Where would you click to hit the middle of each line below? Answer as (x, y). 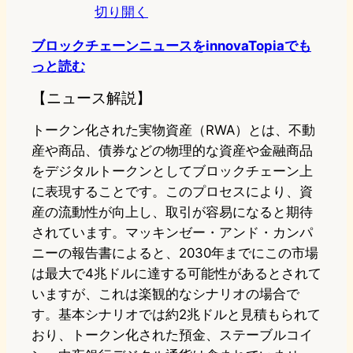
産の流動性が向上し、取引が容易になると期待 (172, 212)
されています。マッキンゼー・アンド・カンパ (172, 233)
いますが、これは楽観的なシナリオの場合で (165, 294)
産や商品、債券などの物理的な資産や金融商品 (172, 151)
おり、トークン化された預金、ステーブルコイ (172, 335)
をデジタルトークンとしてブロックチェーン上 (172, 171)
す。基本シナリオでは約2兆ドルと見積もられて (176, 315)
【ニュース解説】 (91, 98)
